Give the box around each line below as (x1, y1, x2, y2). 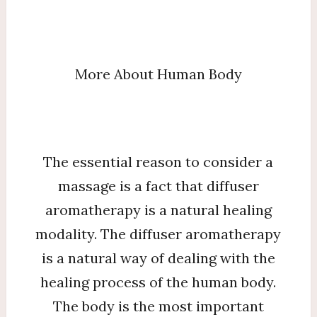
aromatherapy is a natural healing (45, 200, 272, 219)
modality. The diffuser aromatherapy (35, 224, 282, 243)
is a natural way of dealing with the (41, 248, 275, 267)
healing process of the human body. (40, 272, 277, 291)
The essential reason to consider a (43, 152, 274, 171)
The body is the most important (52, 296, 264, 315)
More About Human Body (74, 64, 242, 83)
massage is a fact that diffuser (57, 176, 259, 195)
